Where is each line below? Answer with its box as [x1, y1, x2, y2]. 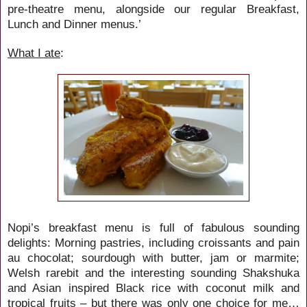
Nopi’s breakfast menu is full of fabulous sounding [8, 220, 299, 234]
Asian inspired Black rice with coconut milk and [26, 280, 299, 295]
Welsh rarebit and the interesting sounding [8, 265, 243, 280]
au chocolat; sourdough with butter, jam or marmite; [8, 250, 299, 265]
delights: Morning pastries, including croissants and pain [8, 235, 299, 249]
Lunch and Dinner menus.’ [8, 16, 141, 31]
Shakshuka [243, 265, 299, 280]
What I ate [8, 45, 60, 60]
